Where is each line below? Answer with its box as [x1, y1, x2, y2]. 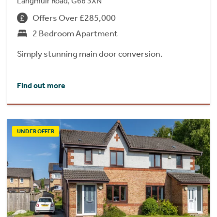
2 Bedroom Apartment [32, 28, 118, 39]
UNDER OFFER [17, 127, 54, 135]
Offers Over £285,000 [32, 13, 116, 24]
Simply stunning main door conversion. [17, 48, 163, 60]
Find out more [17, 80, 65, 90]
